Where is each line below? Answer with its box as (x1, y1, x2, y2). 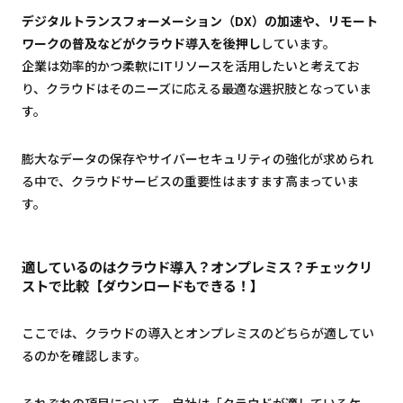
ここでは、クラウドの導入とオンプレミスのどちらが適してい (22, 324, 374, 343)
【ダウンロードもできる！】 (89, 274, 264, 295)
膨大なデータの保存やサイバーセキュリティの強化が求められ (22, 149, 373, 168)
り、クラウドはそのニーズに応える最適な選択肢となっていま (22, 79, 372, 98)
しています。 (261, 34, 336, 53)
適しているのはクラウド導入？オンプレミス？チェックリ (22, 255, 372, 276)
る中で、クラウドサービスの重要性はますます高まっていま (22, 172, 359, 191)
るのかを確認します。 (22, 346, 147, 365)
